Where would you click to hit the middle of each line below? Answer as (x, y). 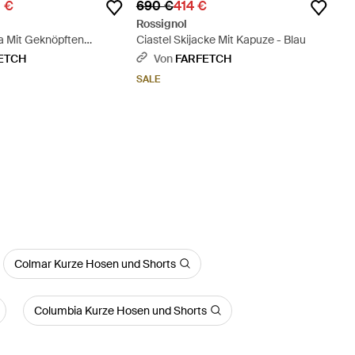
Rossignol (161, 23)
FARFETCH (203, 58)
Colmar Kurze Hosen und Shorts (95, 263)
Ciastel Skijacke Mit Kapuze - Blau (221, 39)
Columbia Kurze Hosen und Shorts (121, 310)
